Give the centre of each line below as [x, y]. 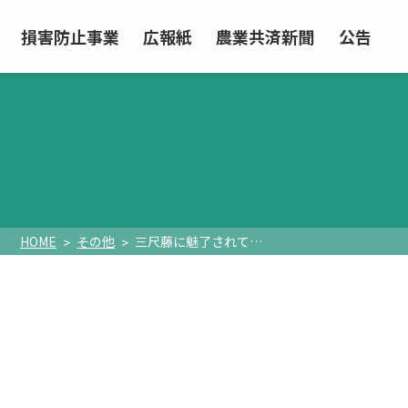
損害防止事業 [71, 36]
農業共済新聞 [265, 36]
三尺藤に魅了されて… [199, 241]
